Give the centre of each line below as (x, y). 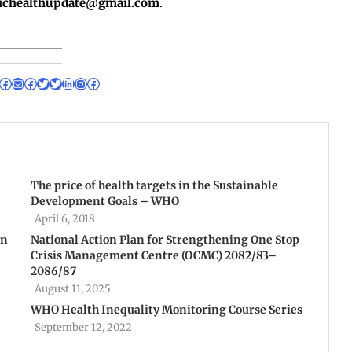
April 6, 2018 (64, 219)
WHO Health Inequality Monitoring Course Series (166, 310)
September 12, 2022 (83, 328)
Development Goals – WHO (104, 202)
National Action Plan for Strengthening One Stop (165, 240)
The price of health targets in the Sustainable (154, 186)
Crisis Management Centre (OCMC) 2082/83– (153, 256)
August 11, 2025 (72, 289)
